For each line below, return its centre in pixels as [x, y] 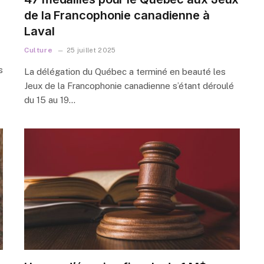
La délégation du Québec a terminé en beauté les [125, 71]
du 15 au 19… [50, 100]
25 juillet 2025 [91, 50]
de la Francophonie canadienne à [117, 15]
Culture [39, 50]
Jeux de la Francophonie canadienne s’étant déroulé [129, 85]
